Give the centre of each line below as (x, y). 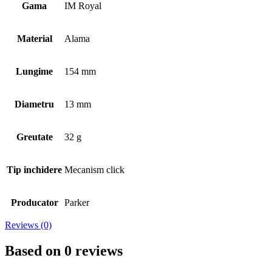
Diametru (34, 104)
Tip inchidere (34, 170)
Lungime (34, 72)
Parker (77, 203)
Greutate (34, 137)
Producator (34, 203)
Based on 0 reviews (64, 251)
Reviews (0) (28, 225)
